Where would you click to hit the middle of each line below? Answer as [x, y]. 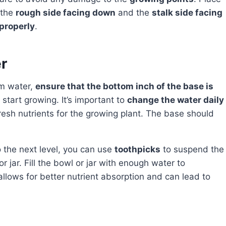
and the [134, 12]
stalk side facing [187, 12]
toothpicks [137, 149]
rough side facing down [66, 12]
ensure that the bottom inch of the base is [124, 86]
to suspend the [192, 149]
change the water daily [176, 100]
